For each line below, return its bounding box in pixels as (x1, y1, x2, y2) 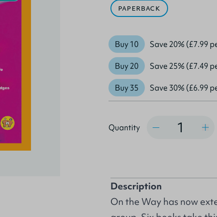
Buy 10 (115, 39, 139, 49)
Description (110, 180, 162, 192)
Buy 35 (115, 82, 139, 93)
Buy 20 (115, 61, 139, 71)
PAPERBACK (118, 4, 160, 13)
